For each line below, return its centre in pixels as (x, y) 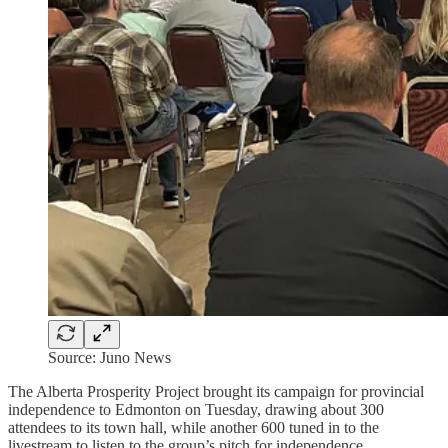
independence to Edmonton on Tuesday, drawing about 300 (196, 409)
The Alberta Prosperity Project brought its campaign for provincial (216, 391)
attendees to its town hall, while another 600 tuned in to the (193, 427)
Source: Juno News (109, 357)
